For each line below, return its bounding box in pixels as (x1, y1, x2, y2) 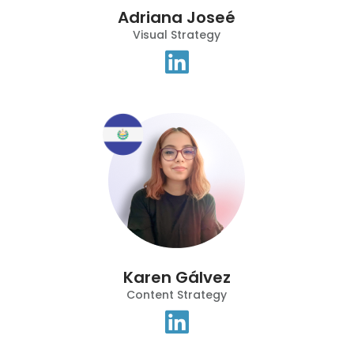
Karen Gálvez (122, 266, 231, 289)
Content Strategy (126, 287, 228, 303)
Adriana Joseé (118, 6, 236, 29)
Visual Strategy (133, 27, 221, 43)
